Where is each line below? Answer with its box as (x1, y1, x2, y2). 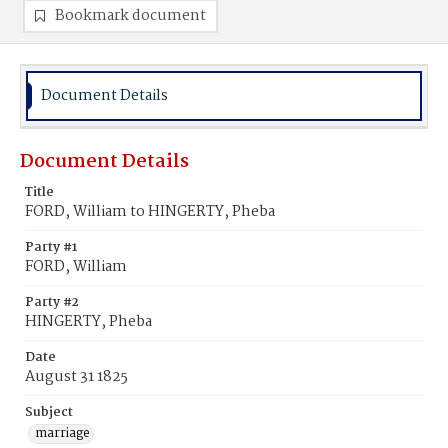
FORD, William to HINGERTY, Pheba (25, 200, 275, 224)
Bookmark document (55, 4, 206, 28)
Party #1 (25, 237, 77, 258)
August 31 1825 (25, 365, 128, 389)
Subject (25, 402, 73, 423)
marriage (35, 423, 90, 444)
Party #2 (25, 292, 79, 313)
